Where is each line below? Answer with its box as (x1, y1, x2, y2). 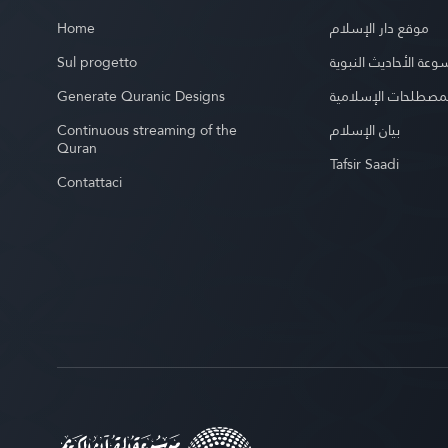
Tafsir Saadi (330, 151, 400, 177)
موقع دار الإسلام (330, 15, 430, 41)
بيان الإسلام (330, 117, 401, 143)
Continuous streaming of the (57, 117, 237, 143)
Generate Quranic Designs (57, 83, 225, 109)
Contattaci (57, 169, 122, 195)
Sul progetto (57, 49, 137, 75)
